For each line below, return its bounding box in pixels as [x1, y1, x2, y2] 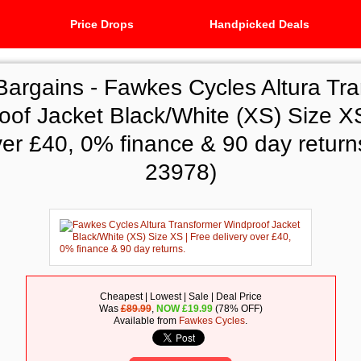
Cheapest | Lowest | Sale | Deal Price [99, 291, 262, 302]
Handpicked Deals [209, 18, 309, 31]
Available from [114, 315, 179, 326]
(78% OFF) [212, 303, 263, 314]
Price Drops [70, 18, 134, 31]
